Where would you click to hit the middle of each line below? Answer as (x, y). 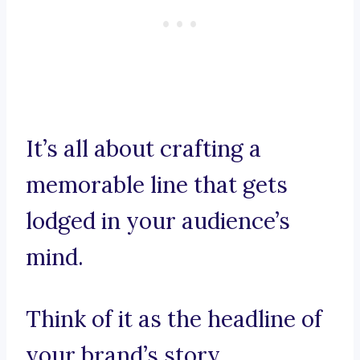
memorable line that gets (157, 185)
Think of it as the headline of (174, 319)
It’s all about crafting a (143, 149)
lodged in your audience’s (158, 221)
